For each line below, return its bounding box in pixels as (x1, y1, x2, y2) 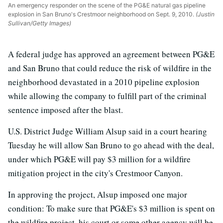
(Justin (194, 10, 215, 18)
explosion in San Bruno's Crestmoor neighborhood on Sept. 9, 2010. (8, 10, 194, 18)
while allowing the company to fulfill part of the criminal (8, 90, 207, 102)
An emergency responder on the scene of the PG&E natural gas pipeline (8, 1, 206, 9)
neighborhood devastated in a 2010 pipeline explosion (8, 76, 200, 88)
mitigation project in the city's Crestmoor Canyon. (8, 167, 183, 179)
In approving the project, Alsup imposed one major (8, 188, 187, 200)
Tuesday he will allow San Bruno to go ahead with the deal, (8, 139, 214, 151)
